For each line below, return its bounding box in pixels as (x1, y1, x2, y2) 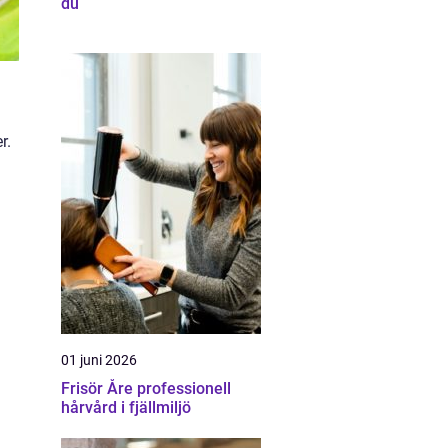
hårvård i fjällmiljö (61, 398, 191, 417)
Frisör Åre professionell (61, 379, 137, 398)
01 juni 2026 (61, 352, 137, 368)
